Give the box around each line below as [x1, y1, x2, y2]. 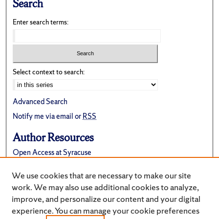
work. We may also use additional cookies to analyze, [12, 181, 199, 193]
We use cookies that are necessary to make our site [12, 170, 191, 181]
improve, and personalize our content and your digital [12, 193, 200, 204]
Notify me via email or [13, 111, 83, 122]
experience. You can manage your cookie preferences [12, 205, 199, 216]
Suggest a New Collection [13, 175, 94, 186]
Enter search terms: [13, 17, 69, 26]
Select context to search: [13, 67, 85, 77]
